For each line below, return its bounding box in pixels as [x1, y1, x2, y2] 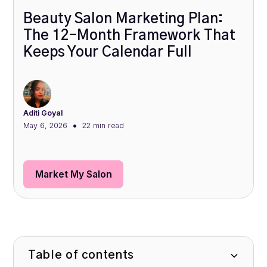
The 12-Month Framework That [23, 29, 236, 44]
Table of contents [27, 249, 135, 262]
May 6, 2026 [23, 120, 68, 130]
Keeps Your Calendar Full [23, 45, 193, 60]
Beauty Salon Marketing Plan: [23, 12, 223, 27]
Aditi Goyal [23, 108, 63, 118]
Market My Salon [35, 169, 112, 181]
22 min [82, 120, 105, 130]
